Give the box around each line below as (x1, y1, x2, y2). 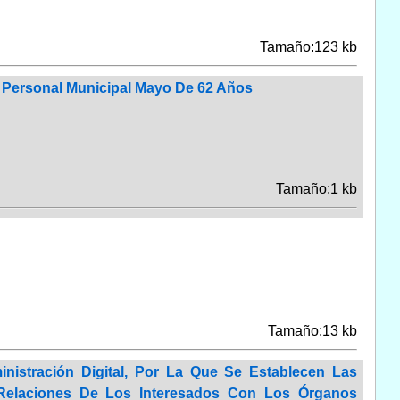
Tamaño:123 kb (259, 38, 357, 54)
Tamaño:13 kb (267, 322, 357, 338)
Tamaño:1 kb (275, 180, 357, 196)
